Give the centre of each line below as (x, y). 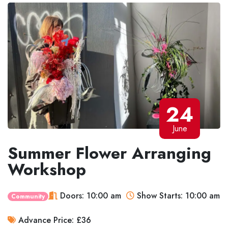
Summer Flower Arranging (109, 153)
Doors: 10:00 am (90, 195)
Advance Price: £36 (53, 220)
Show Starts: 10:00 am (177, 195)
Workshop (47, 169)
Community (28, 196)
